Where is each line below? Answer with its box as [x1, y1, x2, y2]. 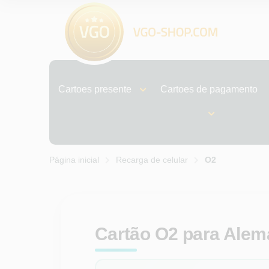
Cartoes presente [58, 84, 132, 94]
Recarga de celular [116, 155, 189, 165]
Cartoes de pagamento [160, 84, 258, 94]
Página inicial [49, 155, 100, 165]
